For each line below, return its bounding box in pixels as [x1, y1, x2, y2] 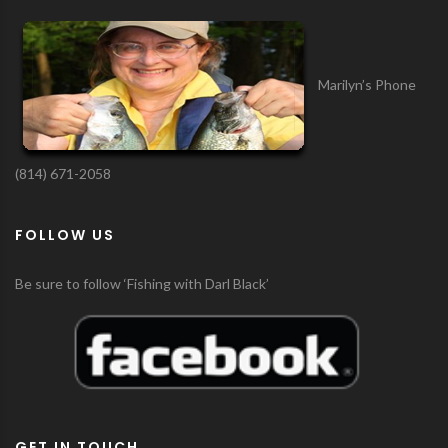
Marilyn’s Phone [318, 75, 416, 93]
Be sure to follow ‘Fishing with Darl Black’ [15, 275, 269, 292]
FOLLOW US [15, 225, 115, 245]
